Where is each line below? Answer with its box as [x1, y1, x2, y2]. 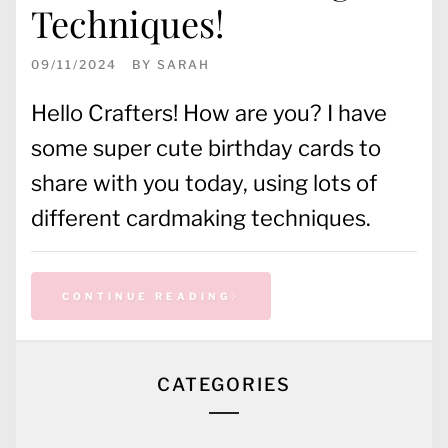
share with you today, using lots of [31, 169, 377, 196]
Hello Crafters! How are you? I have [31, 99, 387, 126]
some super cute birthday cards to [31, 134, 381, 161]
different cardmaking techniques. [31, 204, 371, 231]
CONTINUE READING [62, 289, 232, 302]
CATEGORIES [157, 373, 291, 395]
